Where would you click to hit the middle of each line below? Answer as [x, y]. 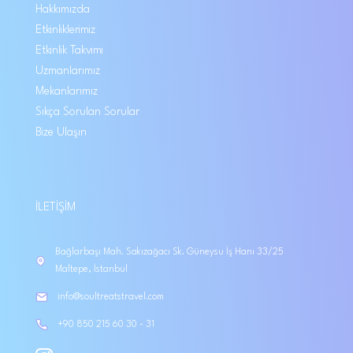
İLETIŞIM [56, 208]
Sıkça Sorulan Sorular [87, 112]
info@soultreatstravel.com [111, 297]
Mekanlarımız [67, 92]
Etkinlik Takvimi [69, 51]
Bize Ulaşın [61, 133]
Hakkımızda [63, 10]
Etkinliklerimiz [65, 30]
